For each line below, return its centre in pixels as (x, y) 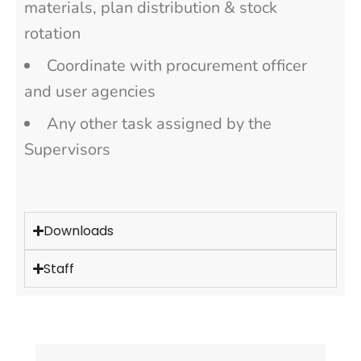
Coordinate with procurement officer (177, 65)
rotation (52, 33)
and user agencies (90, 91)
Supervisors (67, 149)
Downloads (79, 230)
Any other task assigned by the (159, 123)
